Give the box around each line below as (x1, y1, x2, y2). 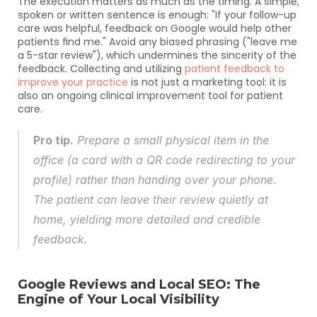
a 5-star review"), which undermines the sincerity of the (18, 48, 296, 62)
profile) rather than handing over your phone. (33, 173, 277, 187)
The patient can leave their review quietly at (33, 192, 268, 207)
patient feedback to (185, 62, 284, 76)
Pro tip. (33, 133, 74, 147)
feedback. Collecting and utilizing (18, 62, 185, 76)
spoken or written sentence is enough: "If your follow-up (18, 8, 296, 22)
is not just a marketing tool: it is (128, 75, 287, 89)
